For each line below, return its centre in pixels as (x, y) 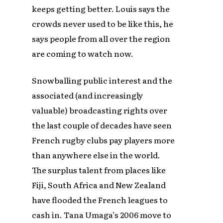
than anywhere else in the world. (96, 155)
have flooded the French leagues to (100, 200)
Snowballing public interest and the (102, 80)
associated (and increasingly (88, 95)
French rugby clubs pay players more (104, 140)
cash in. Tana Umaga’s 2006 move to (102, 215)
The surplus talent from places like (99, 170)
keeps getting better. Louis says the (101, 9)
